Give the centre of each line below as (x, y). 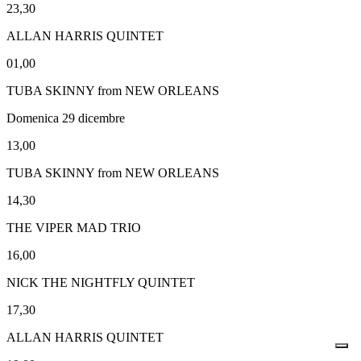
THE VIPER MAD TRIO (74, 227)
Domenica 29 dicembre (66, 118)
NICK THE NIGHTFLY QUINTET (101, 282)
